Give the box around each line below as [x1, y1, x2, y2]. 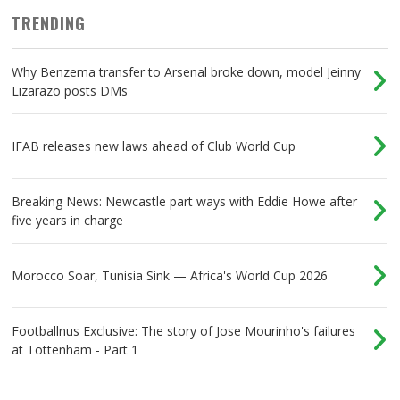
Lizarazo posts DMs [12, 82, 129, 100]
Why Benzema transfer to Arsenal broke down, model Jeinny [12, 63, 362, 81]
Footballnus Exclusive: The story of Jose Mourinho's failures [12, 322, 356, 340]
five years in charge [12, 212, 124, 229]
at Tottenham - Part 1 [12, 341, 139, 359]
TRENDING [12, 12, 87, 36]
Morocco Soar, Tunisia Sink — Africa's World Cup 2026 [12, 267, 329, 285]
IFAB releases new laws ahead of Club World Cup [12, 137, 296, 155]
